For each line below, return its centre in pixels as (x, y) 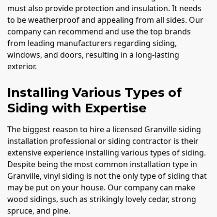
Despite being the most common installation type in (102, 164)
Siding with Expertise (77, 108)
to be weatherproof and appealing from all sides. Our (105, 20)
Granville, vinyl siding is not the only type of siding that (107, 176)
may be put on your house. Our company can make (101, 187)
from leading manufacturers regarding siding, (92, 43)
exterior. (22, 66)
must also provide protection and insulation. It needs (104, 8)
